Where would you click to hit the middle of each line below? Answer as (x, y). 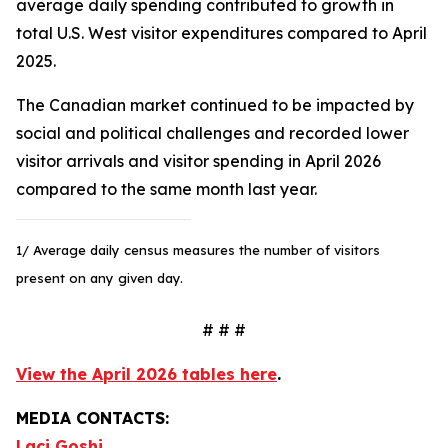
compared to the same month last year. (166, 189)
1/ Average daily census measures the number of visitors (198, 250)
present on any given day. (99, 278)
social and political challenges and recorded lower (212, 133)
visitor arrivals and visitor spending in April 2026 (198, 161)
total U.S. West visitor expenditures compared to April (221, 33)
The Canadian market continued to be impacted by (215, 105)
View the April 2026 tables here (146, 374)
